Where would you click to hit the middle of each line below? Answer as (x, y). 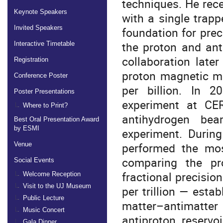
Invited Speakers (38, 27)
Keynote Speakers (41, 11)
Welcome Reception (52, 174)
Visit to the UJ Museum (57, 186)
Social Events (34, 160)
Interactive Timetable (44, 43)
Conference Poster (41, 75)
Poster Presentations (44, 91)
